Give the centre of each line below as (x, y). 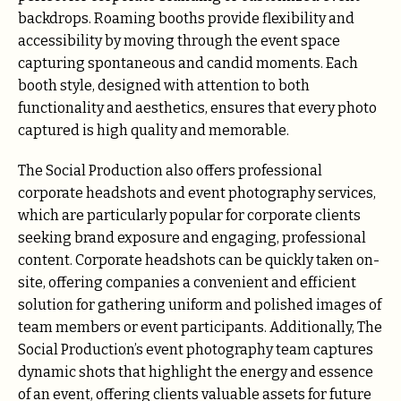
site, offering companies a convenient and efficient (187, 282)
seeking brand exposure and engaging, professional (192, 237)
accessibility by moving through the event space (179, 41)
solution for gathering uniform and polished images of (200, 304)
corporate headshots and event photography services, (197, 192)
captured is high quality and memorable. (154, 131)
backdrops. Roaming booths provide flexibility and (186, 19)
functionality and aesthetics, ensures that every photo (197, 108)
